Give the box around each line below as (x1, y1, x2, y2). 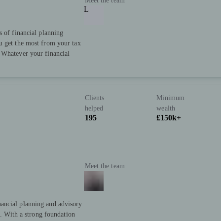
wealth (156, 104, 175, 112)
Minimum (156, 94, 185, 102)
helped (84, 104, 104, 112)
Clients (84, 94, 105, 102)
